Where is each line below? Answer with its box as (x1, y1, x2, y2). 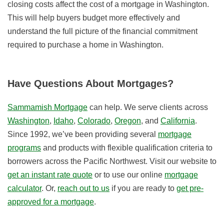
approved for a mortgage (7, 197, 94, 206)
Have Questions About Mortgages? (7, 78, 174, 89)
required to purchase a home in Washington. (7, 40, 163, 49)
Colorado (77, 116, 110, 125)
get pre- (176, 184, 203, 193)
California (160, 116, 195, 125)
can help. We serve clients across (87, 103, 208, 112)
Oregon (114, 116, 141, 125)
